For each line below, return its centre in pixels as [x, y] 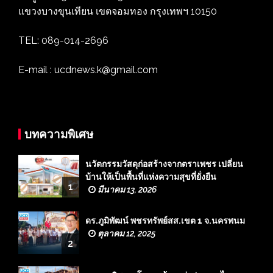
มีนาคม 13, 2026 [126, 189]
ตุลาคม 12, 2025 [126, 233]
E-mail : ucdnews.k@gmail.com [88, 69]
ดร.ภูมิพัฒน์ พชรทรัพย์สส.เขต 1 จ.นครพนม [165, 220]
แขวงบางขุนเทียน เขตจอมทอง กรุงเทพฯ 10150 [118, 11]
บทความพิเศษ [59, 134]
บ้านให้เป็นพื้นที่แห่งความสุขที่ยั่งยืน [151, 176]
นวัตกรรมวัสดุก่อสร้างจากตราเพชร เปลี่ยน [164, 164]
